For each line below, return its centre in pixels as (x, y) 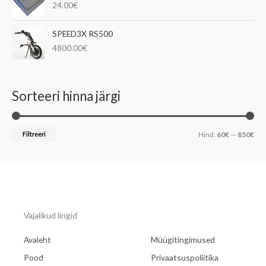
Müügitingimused (183, 240)
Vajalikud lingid (50, 216)
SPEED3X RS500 (83, 33)
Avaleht (37, 240)
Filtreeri (34, 134)
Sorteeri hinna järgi (66, 96)
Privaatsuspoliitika (185, 258)
